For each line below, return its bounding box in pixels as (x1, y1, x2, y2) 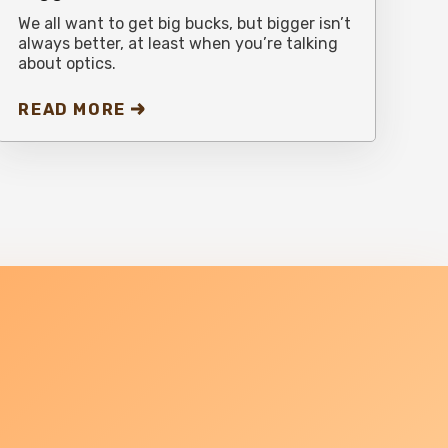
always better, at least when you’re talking (18, 33, 339, 53)
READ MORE (18, 99, 126, 119)
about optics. (18, 53, 117, 73)
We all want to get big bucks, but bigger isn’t (18, 13, 352, 33)
